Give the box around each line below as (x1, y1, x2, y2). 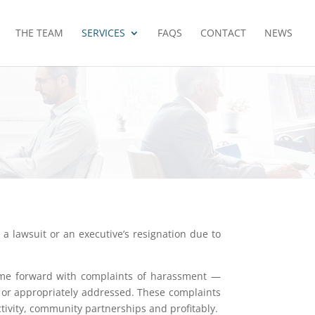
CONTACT (200, 26, 246, 39)
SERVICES (82, 26, 125, 39)
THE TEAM (15, 26, 63, 39)
